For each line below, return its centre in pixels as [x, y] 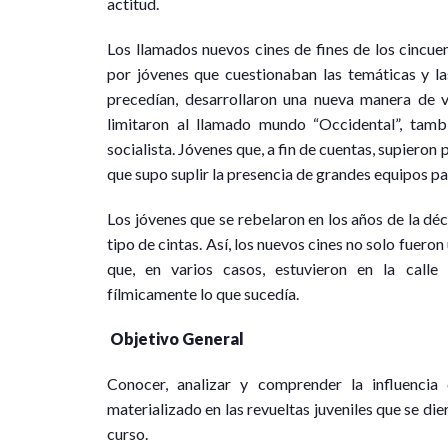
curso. [127, 434]
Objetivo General [177, 339]
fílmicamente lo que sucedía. [203, 294]
